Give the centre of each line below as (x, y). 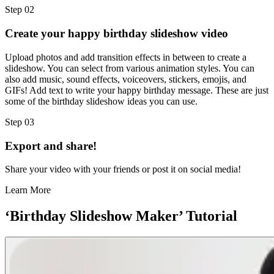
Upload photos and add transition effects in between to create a (126, 57)
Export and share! (51, 146)
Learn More (28, 190)
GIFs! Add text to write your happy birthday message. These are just (137, 90)
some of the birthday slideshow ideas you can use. (101, 101)
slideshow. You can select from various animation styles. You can (130, 68)
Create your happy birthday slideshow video (117, 34)
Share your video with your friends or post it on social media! (123, 169)
